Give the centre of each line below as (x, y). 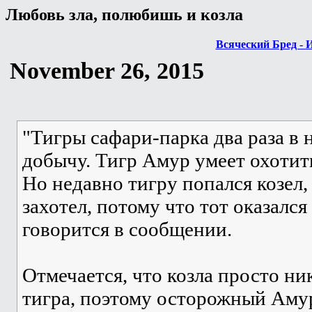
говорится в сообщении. (127, 229)
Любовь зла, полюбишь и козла (124, 15)
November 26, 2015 (107, 70)
